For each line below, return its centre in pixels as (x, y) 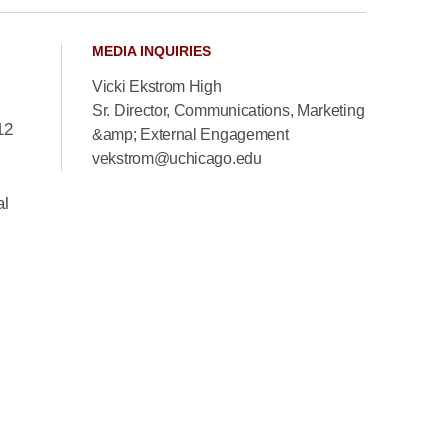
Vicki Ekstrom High (157, 86)
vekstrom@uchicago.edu (177, 158)
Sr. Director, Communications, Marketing (228, 110)
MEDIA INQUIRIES (151, 51)
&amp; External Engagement (190, 134)
